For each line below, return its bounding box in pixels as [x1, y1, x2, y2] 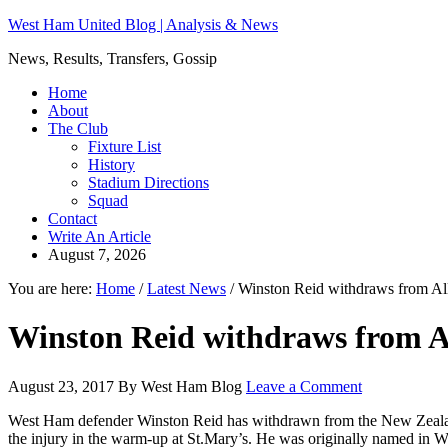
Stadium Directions [88, 174, 209, 191]
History [88, 156, 135, 173]
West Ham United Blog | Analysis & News [8, 16, 278, 33]
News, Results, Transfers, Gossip [8, 50, 217, 67]
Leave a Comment [246, 377, 362, 395]
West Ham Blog [141, 377, 242, 395]
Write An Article [48, 228, 151, 245]
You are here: [8, 280, 96, 297]
